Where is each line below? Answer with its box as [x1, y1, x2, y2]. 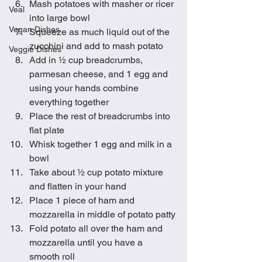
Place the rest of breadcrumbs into [29, 111, 173, 122]
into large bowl [29, 12, 90, 23]
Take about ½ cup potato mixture [29, 167, 166, 178]
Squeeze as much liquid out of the [29, 26, 172, 37]
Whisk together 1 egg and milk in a [29, 139, 174, 150]
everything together [29, 96, 109, 108]
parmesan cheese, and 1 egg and [29, 68, 170, 80]
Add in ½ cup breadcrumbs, [29, 54, 145, 65]
